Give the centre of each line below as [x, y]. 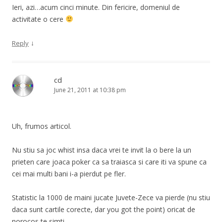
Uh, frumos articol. [42, 126]
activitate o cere [39, 19]
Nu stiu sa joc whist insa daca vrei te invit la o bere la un [102, 150]
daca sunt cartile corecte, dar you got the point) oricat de [104, 209]
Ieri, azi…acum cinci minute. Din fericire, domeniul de [96, 7]
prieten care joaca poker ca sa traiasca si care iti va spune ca [109, 162]
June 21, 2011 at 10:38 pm [90, 90]
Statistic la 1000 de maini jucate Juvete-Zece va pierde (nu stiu [111, 197]
